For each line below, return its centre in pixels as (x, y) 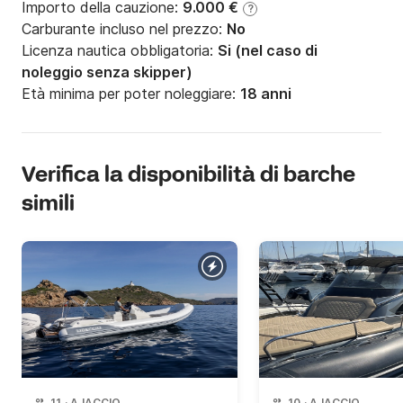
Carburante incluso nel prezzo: (124, 29)
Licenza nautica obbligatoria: (120, 51)
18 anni (266, 94)
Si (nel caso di (268, 51)
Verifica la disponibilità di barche (188, 176)
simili (48, 205)
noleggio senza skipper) (107, 72)
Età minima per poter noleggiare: (131, 94)
